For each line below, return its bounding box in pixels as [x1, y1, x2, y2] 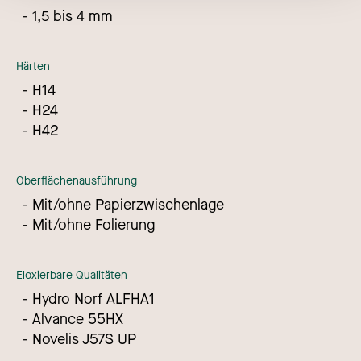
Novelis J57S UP [32, 330, 136, 350]
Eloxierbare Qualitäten [16, 268, 127, 284]
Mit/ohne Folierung [32, 215, 155, 235]
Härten [16, 59, 50, 75]
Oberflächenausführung [16, 173, 137, 189]
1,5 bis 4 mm [32, 6, 113, 27]
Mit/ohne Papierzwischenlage [32, 195, 224, 215]
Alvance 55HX [32, 309, 123, 330]
